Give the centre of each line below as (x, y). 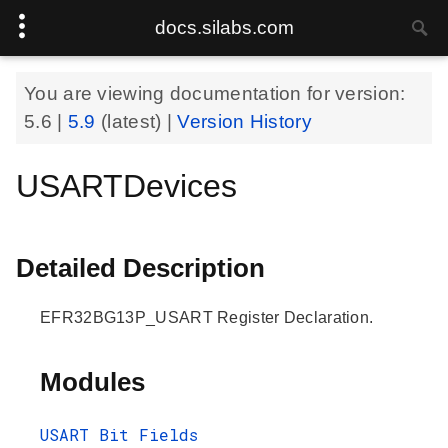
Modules (92, 382)
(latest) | (139, 121)
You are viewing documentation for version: (215, 93)
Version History (244, 121)
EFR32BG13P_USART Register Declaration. (207, 317)
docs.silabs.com (224, 27)
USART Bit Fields (119, 434)
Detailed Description (140, 268)
